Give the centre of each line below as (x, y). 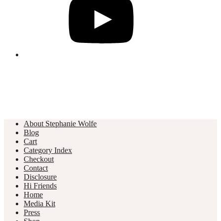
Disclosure (40, 177)
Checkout (39, 159)
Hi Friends (40, 185)
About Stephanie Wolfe (60, 123)
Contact (36, 168)
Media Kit (39, 203)
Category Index (48, 150)
